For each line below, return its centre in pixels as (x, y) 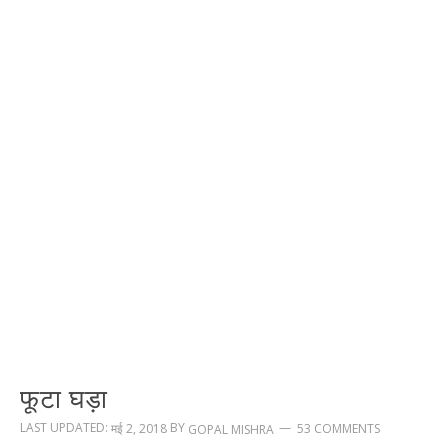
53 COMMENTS (338, 429)
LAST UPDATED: (65, 427)
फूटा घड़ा (64, 396)
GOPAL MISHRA (231, 429)
